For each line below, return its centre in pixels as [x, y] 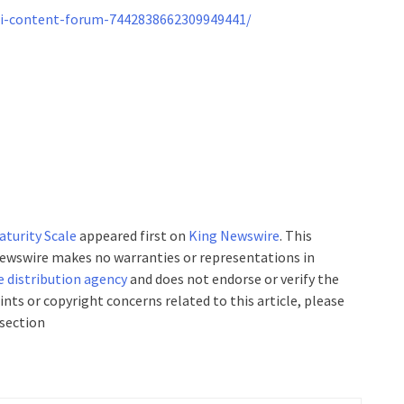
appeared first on [133, 235]
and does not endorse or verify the [233, 279]
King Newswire [234, 235]
